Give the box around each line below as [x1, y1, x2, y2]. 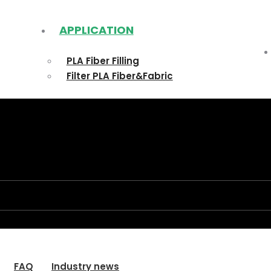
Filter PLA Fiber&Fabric [66, 70, 173, 82]
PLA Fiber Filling [66, 54, 139, 67]
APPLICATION [59, 22, 134, 38]
